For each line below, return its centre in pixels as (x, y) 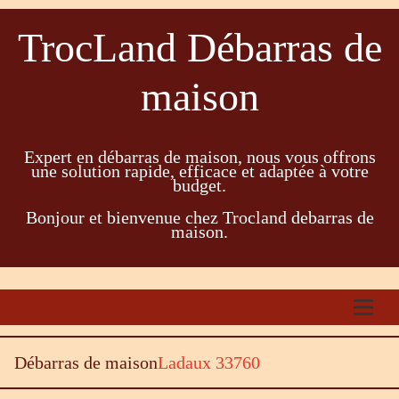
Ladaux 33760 (209, 362)
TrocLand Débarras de (199, 48)
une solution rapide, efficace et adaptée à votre (199, 171)
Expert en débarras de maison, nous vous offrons (199, 157)
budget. (199, 185)
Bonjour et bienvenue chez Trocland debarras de (199, 217)
